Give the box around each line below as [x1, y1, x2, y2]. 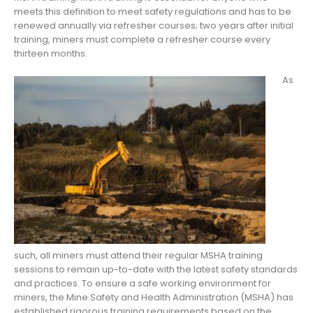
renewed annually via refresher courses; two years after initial [14, 18, 293, 32]
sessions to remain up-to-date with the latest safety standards [14, 263, 298, 277]
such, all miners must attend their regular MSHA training [14, 249, 263, 263]
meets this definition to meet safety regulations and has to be [14, 4, 291, 18]
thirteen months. [14, 46, 87, 60]
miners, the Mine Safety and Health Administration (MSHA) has [14, 291, 293, 305]
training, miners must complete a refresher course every [14, 32, 270, 46]
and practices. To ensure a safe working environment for [14, 277, 271, 291]
